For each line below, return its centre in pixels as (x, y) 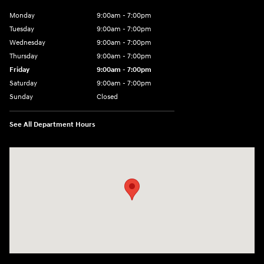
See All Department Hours (52, 124)
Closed (107, 97)
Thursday (24, 56)
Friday (19, 70)
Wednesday (27, 42)
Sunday (21, 97)
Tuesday (22, 29)
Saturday (23, 83)
